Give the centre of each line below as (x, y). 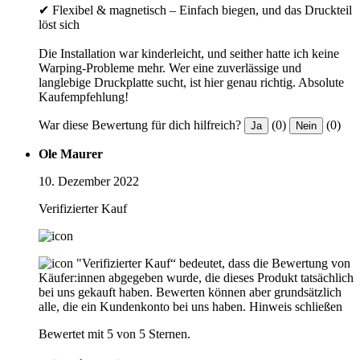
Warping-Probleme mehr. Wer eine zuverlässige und (170, 68)
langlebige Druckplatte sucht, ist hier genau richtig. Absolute (191, 83)
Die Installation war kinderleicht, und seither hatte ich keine (189, 54)
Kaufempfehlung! (84, 97)
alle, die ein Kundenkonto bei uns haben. (142, 307)
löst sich (59, 25)
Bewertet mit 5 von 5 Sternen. (115, 334)
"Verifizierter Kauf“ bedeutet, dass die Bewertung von (213, 264)
